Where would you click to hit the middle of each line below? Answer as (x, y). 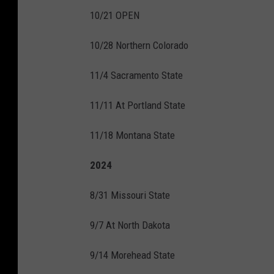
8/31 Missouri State (130, 195)
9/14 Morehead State (132, 255)
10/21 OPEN (115, 15)
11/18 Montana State (132, 135)
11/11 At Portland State (138, 105)
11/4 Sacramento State (136, 75)
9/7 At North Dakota (130, 225)
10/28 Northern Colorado (139, 45)
